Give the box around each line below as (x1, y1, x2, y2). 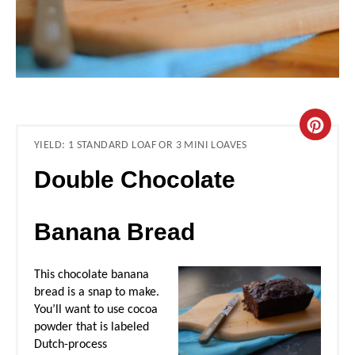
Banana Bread (34, 218, 195, 245)
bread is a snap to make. (34, 285, 159, 299)
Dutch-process (34, 338, 107, 351)
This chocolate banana (34, 268, 149, 281)
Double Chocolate (34, 166, 235, 193)
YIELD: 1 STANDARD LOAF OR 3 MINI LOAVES (34, 139, 247, 151)
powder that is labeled (34, 320, 149, 334)
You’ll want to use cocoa (34, 303, 158, 316)
